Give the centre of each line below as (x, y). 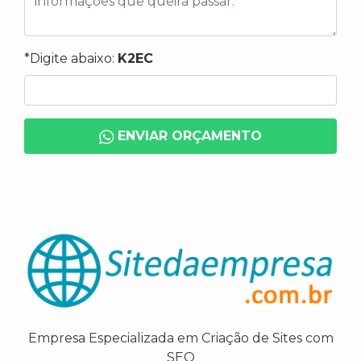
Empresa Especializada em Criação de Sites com (180, 338)
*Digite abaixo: (71, 58)
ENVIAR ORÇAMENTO (187, 136)
